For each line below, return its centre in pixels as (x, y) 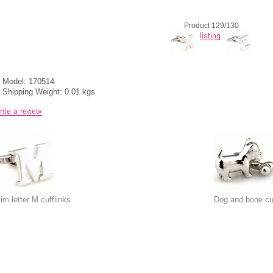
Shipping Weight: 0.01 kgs (49, 92)
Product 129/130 (211, 25)
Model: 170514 (28, 81)
